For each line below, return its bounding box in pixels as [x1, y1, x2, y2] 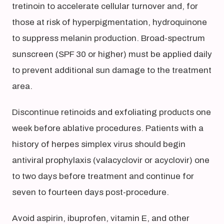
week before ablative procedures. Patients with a [12, 123, 203, 133]
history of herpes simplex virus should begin [12, 139, 185, 149]
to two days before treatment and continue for [12, 171, 194, 181]
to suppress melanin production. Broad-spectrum [12, 33, 205, 43]
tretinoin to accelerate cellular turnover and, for [12, 1, 198, 11]
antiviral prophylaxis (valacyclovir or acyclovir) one [12, 155, 209, 165]
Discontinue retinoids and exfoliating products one [12, 107, 211, 117]
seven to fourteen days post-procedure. [12, 187, 169, 197]
